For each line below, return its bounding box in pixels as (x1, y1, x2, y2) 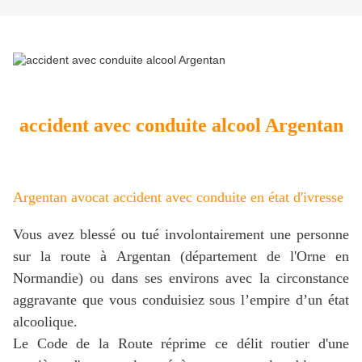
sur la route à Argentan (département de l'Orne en (13, 247, 349, 264)
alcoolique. (13, 313, 78, 330)
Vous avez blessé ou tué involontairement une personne (13, 225, 349, 242)
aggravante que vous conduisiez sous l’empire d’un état (13, 291, 349, 308)
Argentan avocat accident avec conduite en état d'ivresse (13, 188, 343, 205)
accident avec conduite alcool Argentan (19, 114, 343, 136)
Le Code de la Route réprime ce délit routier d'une (13, 335, 349, 351)
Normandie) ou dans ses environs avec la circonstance (13, 269, 349, 286)
